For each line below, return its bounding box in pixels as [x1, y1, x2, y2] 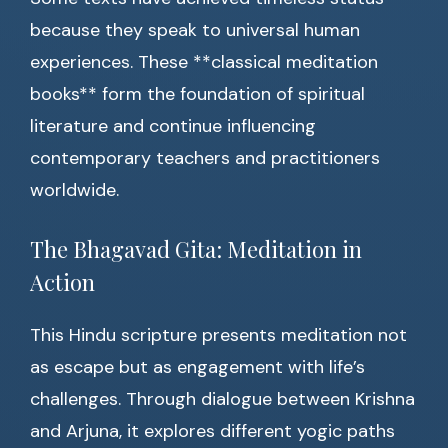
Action [30, 267, 95, 298]
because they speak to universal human [30, 18, 360, 43]
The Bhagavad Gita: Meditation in [30, 234, 362, 265]
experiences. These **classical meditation [30, 50, 378, 75]
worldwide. [30, 178, 119, 203]
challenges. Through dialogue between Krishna [30, 387, 415, 412]
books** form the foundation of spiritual [30, 82, 365, 107]
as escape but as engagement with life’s [30, 355, 365, 380]
